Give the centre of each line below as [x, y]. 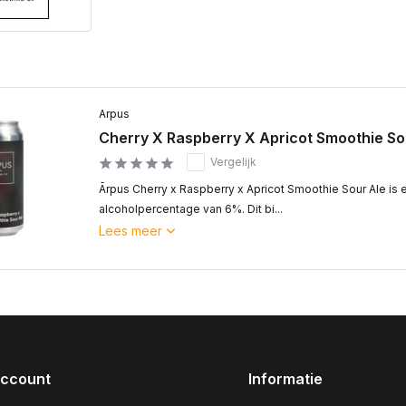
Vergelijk [233, 162]
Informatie [285, 379]
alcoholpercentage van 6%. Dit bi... [191, 209]
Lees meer [130, 231]
